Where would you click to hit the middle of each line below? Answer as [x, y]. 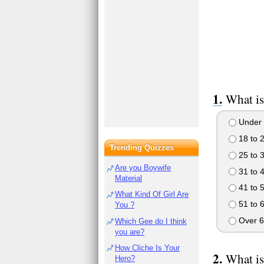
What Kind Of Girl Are [152, 194]
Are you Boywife [143, 168]
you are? [130, 232]
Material [129, 178]
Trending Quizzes [142, 148]
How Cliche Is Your [148, 247]
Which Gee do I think [151, 221]
